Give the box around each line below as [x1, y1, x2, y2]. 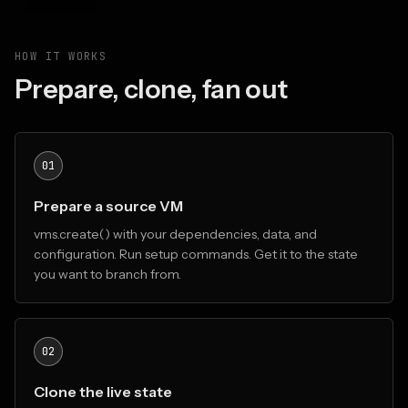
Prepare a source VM [34, 197, 183, 215]
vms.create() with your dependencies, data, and [34, 226, 317, 242]
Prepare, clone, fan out [15, 73, 288, 105]
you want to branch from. [34, 266, 181, 282]
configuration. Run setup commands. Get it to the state [34, 246, 358, 262]
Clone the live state [34, 382, 172, 401]
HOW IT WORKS [15, 49, 107, 64]
